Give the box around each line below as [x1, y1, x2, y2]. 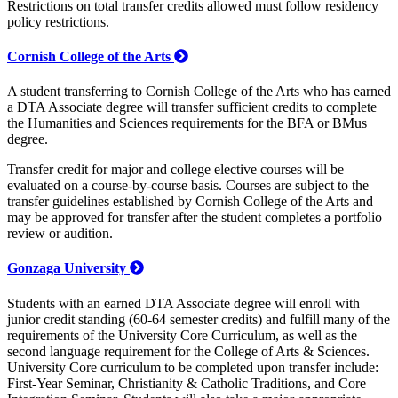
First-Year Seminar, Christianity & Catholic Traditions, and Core [7, 375, 366, 391]
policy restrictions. [7, 13, 109, 29]
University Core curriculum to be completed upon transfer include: [7, 359, 378, 375]
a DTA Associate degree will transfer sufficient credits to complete [7, 99, 377, 115]
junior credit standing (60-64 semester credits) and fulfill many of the [7, 311, 390, 327]
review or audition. [7, 226, 116, 242]
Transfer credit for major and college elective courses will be [7, 162, 344, 178]
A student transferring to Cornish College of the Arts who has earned [7, 84, 391, 99]
